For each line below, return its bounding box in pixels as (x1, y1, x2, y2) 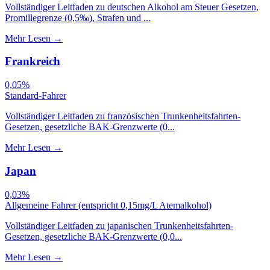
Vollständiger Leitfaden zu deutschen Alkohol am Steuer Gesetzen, (5, 1, 259, 12)
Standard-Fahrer (5, 90, 66, 101)
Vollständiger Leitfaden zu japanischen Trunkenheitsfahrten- (5, 220, 233, 231)
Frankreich (5, 55, 60, 68)
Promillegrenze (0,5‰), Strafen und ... (5, 12, 151, 23)
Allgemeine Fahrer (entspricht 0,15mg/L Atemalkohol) (5, 199, 212, 210)
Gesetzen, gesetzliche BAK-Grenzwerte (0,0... (5, 231, 182, 242)
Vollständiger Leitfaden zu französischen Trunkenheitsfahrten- (5, 111, 240, 122)
